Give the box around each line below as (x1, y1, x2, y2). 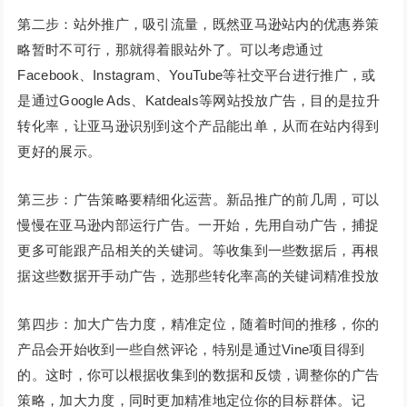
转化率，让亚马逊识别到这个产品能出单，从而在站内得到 (17, 118, 380, 134)
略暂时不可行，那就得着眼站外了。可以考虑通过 (17, 42, 324, 58)
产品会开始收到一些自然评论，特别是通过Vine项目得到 (17, 342, 365, 358)
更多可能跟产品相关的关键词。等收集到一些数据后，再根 (17, 243, 380, 259)
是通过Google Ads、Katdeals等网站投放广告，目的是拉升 (17, 93, 380, 109)
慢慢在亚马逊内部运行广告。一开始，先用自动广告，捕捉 (17, 217, 380, 233)
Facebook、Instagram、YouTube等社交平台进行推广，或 (17, 67, 376, 84)
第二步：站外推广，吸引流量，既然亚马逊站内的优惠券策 (17, 16, 380, 33)
